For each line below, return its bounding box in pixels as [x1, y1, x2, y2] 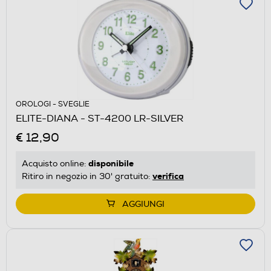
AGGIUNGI [122, 198, 165, 209]
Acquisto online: [22, 158, 88, 169]
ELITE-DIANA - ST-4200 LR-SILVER [16, 112, 183, 125]
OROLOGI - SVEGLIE [16, 99, 90, 109]
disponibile [88, 157, 134, 169]
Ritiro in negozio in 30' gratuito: [22, 171, 152, 181]
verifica [152, 170, 184, 181]
